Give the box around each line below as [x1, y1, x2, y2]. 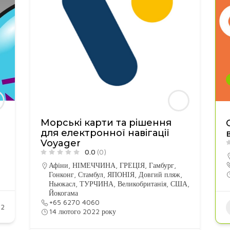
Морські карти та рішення [40, 117, 171, 128]
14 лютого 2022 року [48, 207, 116, 216]
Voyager [40, 138, 81, 149]
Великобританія [117, 179, 166, 188]
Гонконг [48, 170, 74, 179]
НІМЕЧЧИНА [72, 161, 116, 169]
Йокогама [48, 188, 78, 197]
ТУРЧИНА [79, 179, 113, 188]
